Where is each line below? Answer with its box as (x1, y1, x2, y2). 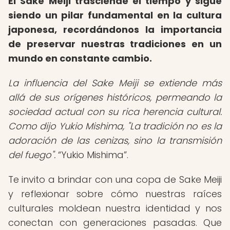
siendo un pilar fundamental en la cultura (8, 9, 222, 22)
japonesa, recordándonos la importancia (8, 23, 222, 36)
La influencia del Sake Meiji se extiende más (8, 76, 222, 89)
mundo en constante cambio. (8, 52, 152, 65)
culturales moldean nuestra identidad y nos (8, 202, 222, 215)
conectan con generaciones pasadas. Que (8, 216, 222, 229)
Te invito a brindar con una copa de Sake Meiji (8, 173, 222, 186)
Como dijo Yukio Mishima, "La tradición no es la (8, 120, 222, 132)
